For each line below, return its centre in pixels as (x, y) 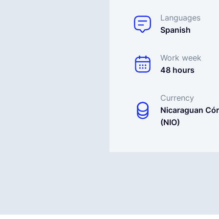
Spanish (175, 30)
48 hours (177, 70)
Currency (177, 98)
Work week (181, 58)
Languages (180, 18)
